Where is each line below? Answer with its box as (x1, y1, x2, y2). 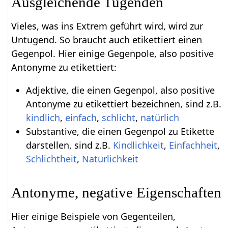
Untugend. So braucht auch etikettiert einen (11, 33, 203, 46)
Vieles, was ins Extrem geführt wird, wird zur (11, 19, 204, 32)
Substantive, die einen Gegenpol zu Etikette (25, 125, 214, 137)
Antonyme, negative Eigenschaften (11, 184, 222, 201)
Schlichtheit (25, 152, 77, 165)
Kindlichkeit (112, 138, 164, 151)
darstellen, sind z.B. (25, 138, 113, 151)
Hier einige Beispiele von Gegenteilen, (11, 210, 176, 222)
